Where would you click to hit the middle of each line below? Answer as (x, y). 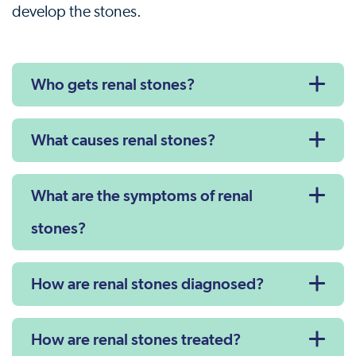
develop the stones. (77, 12)
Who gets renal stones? (113, 84)
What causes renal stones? (123, 140)
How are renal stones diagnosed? (147, 284)
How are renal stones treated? (136, 339)
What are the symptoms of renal (142, 195)
